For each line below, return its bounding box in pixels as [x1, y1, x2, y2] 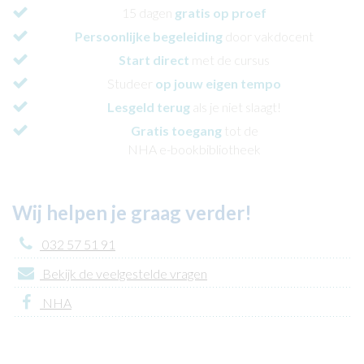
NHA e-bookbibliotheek [128, 141, 261, 157]
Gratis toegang [130, 122, 222, 138]
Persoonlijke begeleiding [75, 28, 225, 44]
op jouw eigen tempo [153, 75, 281, 91]
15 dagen [122, 4, 175, 20]
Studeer [107, 75, 153, 91]
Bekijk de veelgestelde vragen [40, 265, 207, 281]
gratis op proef [175, 4, 266, 20]
